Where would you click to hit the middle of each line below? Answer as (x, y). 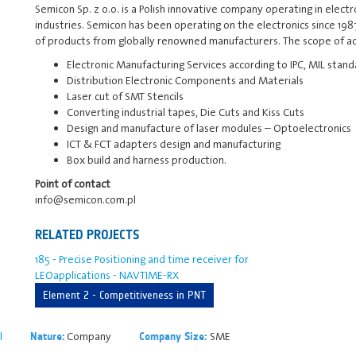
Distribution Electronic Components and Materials (185, 80)
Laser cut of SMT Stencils (125, 96)
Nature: (47, 336)
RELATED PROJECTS (87, 234)
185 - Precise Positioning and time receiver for (142, 259)
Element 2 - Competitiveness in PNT (124, 295)
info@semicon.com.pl (85, 199)
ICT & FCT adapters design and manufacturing (174, 143)
